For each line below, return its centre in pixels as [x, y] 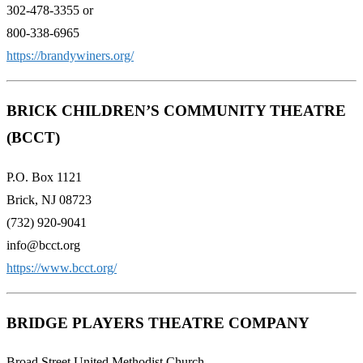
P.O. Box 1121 [44, 177]
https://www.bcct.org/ [62, 267]
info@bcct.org [43, 245]
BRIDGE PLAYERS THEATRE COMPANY [158, 322]
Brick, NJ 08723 [49, 199]
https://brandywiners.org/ [70, 56]
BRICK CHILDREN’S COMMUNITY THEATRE [176, 111]
